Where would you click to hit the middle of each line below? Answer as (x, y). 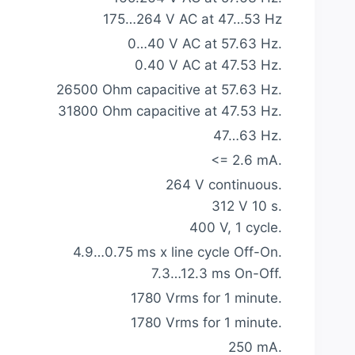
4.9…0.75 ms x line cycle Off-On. (177, 252)
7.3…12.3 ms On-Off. (217, 273)
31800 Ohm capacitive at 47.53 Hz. (170, 111)
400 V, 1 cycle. (236, 227)
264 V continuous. (224, 184)
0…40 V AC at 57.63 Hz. (205, 43)
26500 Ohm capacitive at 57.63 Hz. (169, 89)
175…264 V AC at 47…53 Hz (193, 19)
